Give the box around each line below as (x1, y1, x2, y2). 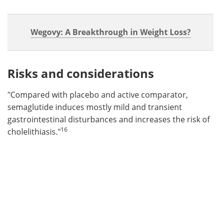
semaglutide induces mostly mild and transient (7, 101, 182, 112)
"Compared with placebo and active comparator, (7, 89, 188, 100)
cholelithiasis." (7, 126, 61, 137)
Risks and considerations (7, 65, 154, 81)
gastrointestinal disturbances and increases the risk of (7, 113, 210, 125)
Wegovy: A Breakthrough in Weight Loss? (30, 26, 191, 37)
